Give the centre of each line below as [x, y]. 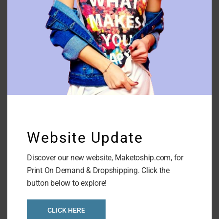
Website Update [85, 138]
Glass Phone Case [109, 19]
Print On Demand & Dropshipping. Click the [98, 170]
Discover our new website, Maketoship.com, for [105, 158]
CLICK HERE [66, 210]
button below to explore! [67, 183]
